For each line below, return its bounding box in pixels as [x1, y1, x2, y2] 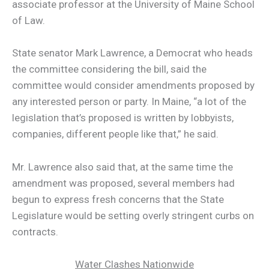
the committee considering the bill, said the [12, 63, 207, 76]
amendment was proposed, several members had [12, 177, 235, 189]
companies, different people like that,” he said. [12, 128, 219, 141]
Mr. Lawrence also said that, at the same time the [12, 160, 233, 173]
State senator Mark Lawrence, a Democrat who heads [12, 47, 253, 59]
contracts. [12, 225, 58, 238]
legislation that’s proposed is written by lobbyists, [12, 112, 234, 124]
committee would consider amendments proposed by [12, 79, 255, 92]
